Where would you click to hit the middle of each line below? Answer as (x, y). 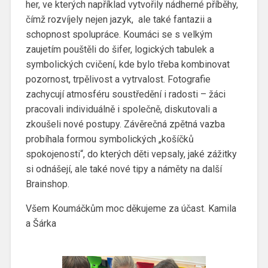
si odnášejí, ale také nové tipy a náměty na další (124, 169)
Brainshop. (47, 184)
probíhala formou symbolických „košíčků (109, 139)
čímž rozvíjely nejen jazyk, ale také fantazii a (118, 19)
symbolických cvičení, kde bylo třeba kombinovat (127, 64)
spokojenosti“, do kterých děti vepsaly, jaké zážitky (131, 154)
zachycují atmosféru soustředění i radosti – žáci (125, 94)
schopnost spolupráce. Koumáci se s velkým (119, 34)
